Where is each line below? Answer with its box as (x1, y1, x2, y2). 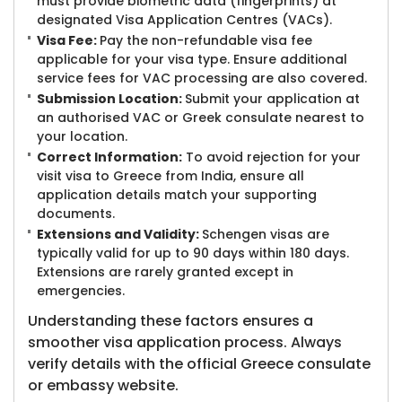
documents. (37, 205, 115, 223)
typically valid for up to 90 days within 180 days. (37, 244, 349, 262)
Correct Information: (37, 148, 182, 166)
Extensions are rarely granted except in (37, 263, 293, 281)
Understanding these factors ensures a (28, 310, 313, 331)
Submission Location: (37, 90, 185, 108)
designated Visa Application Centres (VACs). (37, 11, 332, 29)
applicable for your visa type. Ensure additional (37, 50, 347, 68)
